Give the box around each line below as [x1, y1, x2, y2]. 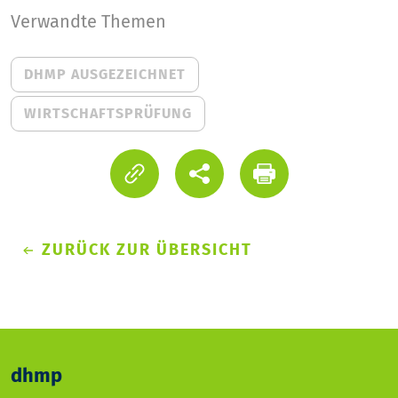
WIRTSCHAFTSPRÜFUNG [24, 105, 192, 122]
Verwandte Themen [11, 11, 166, 32]
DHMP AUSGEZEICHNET [24, 66, 186, 83]
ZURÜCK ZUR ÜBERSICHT [42, 240, 252, 259]
